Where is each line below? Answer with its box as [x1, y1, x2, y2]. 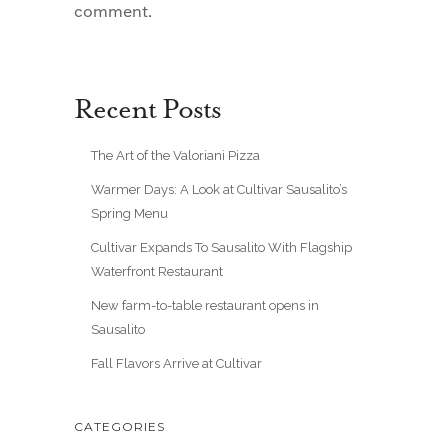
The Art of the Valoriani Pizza [90, 147, 260, 163]
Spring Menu [90, 205, 168, 221]
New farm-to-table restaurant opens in [90, 297, 319, 313]
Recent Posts [74, 93, 221, 126]
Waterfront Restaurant [90, 263, 223, 279]
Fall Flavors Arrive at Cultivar [90, 355, 262, 371]
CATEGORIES [74, 418, 165, 434]
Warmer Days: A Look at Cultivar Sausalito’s [90, 181, 347, 197]
